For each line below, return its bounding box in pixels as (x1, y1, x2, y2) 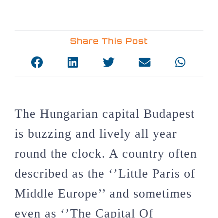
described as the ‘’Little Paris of (15, 166, 196, 181)
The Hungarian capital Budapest (15, 106, 195, 121)
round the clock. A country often (15, 146, 197, 161)
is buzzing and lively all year (15, 126, 177, 141)
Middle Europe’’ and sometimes (15, 186, 192, 200)
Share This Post (70, 36, 148, 46)
